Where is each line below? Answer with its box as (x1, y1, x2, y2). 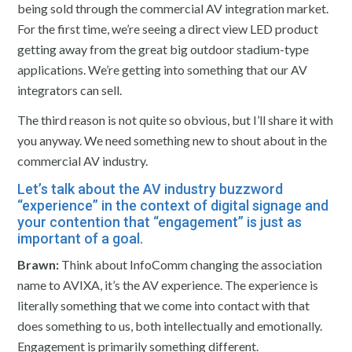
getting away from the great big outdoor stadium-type (17, 41, 310, 57)
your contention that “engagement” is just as (17, 213, 302, 230)
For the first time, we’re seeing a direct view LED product (17, 20, 319, 36)
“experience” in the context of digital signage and (17, 196, 329, 214)
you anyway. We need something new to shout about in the (17, 132, 328, 148)
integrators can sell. (17, 82, 123, 97)
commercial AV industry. (17, 152, 148, 168)
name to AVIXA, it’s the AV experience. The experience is (17, 277, 319, 292)
